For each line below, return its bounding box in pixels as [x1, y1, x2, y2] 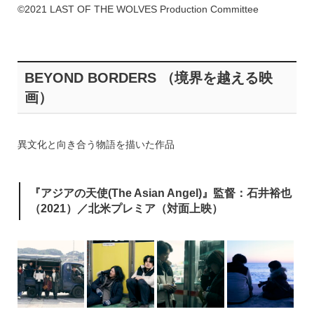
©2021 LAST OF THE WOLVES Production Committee [17, 4, 259, 15]
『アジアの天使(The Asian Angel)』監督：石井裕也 [29, 187, 292, 200]
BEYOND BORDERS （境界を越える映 [24, 70, 273, 86]
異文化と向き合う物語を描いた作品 [17, 139, 175, 151]
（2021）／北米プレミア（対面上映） [29, 203, 223, 215]
